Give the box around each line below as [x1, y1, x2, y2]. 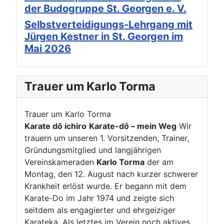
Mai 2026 [24, 42, 71, 54]
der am [144, 156, 173, 167]
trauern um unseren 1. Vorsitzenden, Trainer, [24, 132, 189, 143]
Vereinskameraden [24, 156, 96, 167]
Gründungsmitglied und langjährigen [24, 144, 161, 155]
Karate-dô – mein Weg [89, 120, 176, 131]
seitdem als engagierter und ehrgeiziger [24, 204, 175, 215]
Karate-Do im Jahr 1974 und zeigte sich [24, 192, 174, 203]
